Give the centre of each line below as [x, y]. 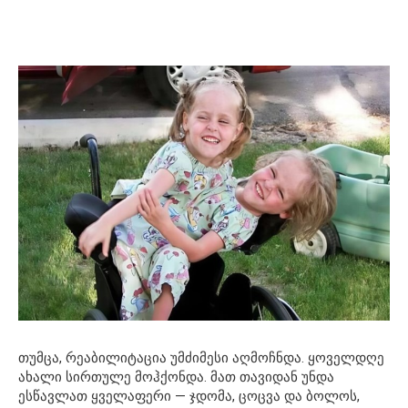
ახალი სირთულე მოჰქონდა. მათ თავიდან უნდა [176, 377]
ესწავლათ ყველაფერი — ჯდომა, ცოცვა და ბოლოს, [189, 397]
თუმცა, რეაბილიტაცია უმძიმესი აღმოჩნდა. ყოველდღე [201, 358]
